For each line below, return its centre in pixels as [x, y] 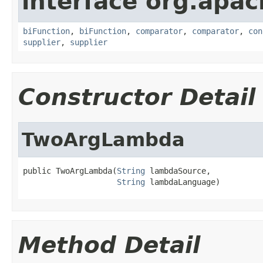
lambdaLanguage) [183, 182]
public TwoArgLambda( [70, 171]
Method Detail [109, 245]
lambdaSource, [178, 171]
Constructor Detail [137, 97]
